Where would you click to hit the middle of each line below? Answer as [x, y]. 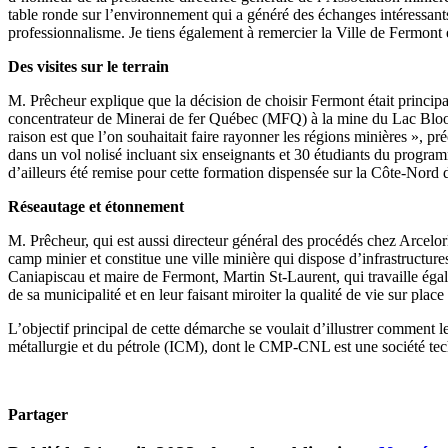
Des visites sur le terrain [88, 66]
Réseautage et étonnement [96, 206]
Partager [38, 414]
